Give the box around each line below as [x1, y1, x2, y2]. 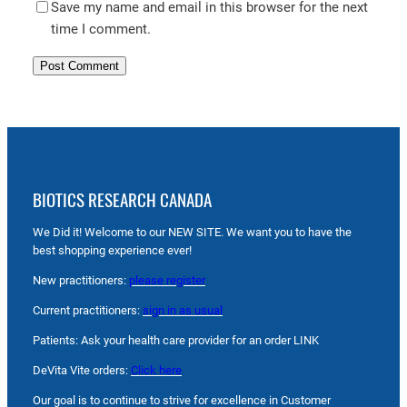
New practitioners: [33, 273, 129, 288]
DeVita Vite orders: [33, 362, 131, 377]
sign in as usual [143, 303, 223, 318]
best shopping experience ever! [33, 243, 192, 258]
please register [129, 273, 205, 288]
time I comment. [51, 21, 151, 38]
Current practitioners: [33, 303, 143, 318]
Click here [131, 362, 182, 377]
